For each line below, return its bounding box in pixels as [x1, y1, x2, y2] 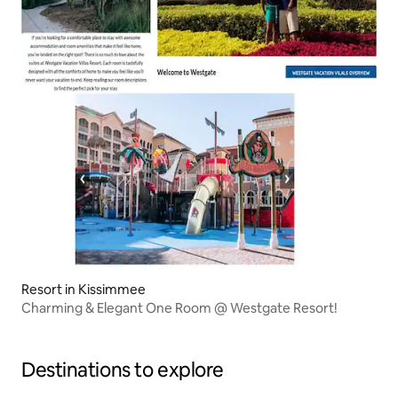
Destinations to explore [21, 357, 224, 384]
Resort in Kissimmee [21, 281, 146, 298]
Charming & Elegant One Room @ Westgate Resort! [21, 299, 338, 317]
